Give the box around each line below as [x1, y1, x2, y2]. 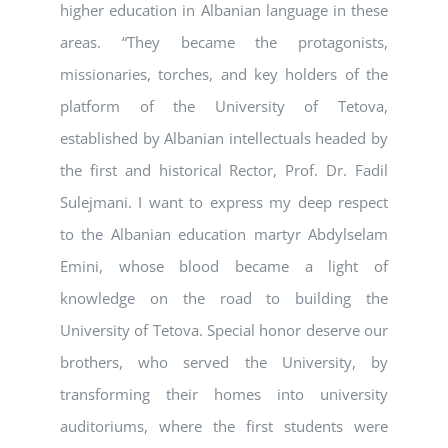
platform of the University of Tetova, [60, 96, 388, 117]
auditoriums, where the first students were [60, 416, 388, 437]
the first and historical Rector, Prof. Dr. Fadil [60, 160, 388, 181]
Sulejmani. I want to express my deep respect [60, 192, 388, 213]
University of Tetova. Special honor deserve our [60, 320, 388, 341]
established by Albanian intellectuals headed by [60, 128, 388, 149]
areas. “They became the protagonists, [60, 32, 388, 53]
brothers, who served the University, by [60, 352, 388, 373]
